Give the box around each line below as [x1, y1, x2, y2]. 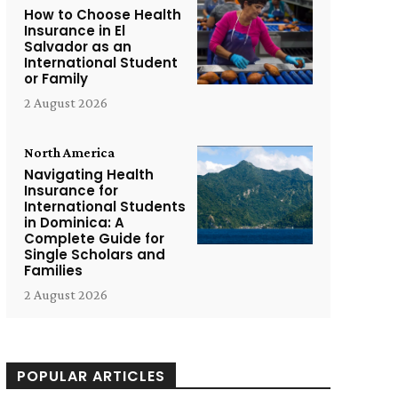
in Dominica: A [23, 213, 124, 232]
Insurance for [23, 181, 118, 200]
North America [23, 145, 115, 160]
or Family [23, 69, 88, 88]
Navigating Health [23, 165, 154, 184]
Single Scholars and [23, 245, 165, 264]
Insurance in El [23, 21, 125, 40]
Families [23, 261, 83, 280]
